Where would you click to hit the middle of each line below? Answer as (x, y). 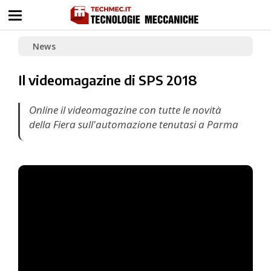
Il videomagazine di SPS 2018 (108, 80)
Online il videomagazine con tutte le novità (125, 110)
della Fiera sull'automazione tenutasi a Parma (134, 124)
